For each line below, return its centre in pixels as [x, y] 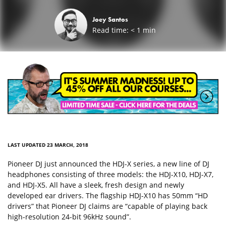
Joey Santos [110, 20]
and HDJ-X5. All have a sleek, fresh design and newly [96, 185]
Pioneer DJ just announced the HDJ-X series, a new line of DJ [108, 164]
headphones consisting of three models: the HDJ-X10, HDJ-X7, [110, 175]
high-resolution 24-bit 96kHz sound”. [69, 217]
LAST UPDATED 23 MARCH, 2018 [48, 145]
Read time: [110, 30]
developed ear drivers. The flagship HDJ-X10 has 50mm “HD [108, 196]
